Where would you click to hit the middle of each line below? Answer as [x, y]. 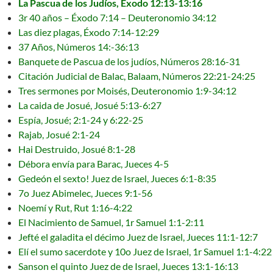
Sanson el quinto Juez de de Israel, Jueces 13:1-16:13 [128, 266]
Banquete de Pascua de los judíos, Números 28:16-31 [129, 61]
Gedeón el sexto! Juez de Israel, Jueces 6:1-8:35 [117, 178]
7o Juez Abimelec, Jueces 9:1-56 [85, 193]
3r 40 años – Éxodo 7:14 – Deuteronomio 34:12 [117, 17]
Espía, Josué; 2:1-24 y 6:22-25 [81, 120]
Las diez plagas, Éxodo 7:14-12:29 [89, 32]
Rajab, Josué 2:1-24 [59, 134]
